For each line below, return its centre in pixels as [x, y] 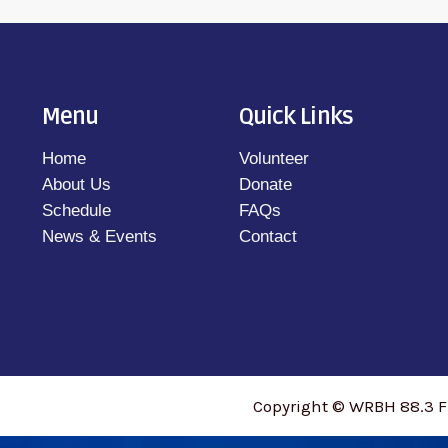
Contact [267, 237]
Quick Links [295, 117]
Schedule [77, 211]
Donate [265, 185]
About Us [77, 185]
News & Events [100, 237]
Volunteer [273, 159]
